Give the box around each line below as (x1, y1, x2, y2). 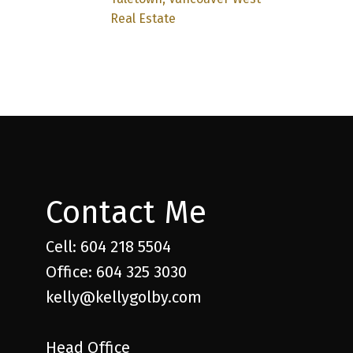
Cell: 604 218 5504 (46, 236, 172, 256)
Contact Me (46, 193, 207, 232)
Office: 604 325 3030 (46, 262, 188, 281)
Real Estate (110, 10, 176, 26)
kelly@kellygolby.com (46, 287, 203, 307)
